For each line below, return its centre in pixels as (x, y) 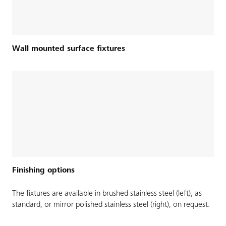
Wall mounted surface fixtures (69, 49)
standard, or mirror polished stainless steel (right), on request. (111, 205)
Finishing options (43, 171)
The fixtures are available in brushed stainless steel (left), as (107, 194)
